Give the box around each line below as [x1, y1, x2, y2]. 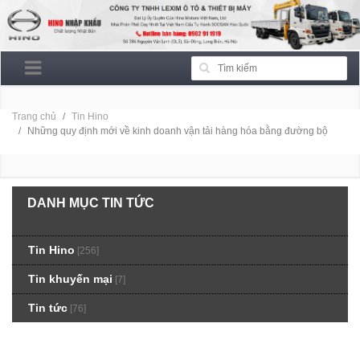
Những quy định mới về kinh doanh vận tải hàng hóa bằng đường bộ [27, 125, 328, 137]
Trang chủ [12, 111, 56, 123]
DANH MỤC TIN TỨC [27, 196, 154, 211]
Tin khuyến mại [28, 272, 112, 286]
